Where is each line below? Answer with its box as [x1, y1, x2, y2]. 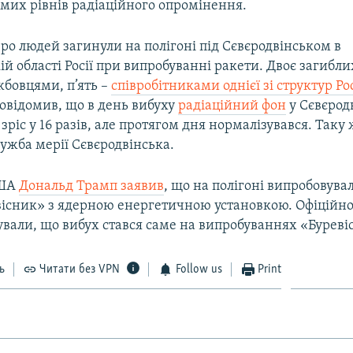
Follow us [175, 262, 222, 276]
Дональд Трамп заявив [19, 178, 165, 194]
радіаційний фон [178, 98, 287, 113]
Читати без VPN [39, 262, 121, 276]
